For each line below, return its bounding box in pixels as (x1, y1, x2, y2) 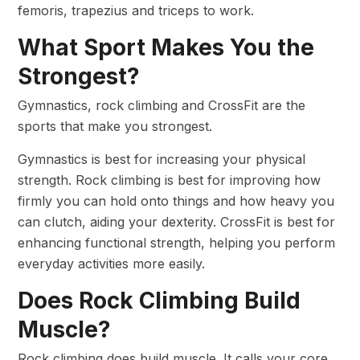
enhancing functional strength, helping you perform (18, 234, 335, 251)
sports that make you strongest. (18, 117, 212, 134)
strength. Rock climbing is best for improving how (18, 171, 321, 188)
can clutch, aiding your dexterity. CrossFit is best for (18, 213, 335, 230)
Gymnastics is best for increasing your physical (18, 150, 305, 167)
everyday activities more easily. (18, 255, 205, 272)
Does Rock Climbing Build (18, 286, 301, 314)
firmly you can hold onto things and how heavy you (18, 192, 334, 209)
